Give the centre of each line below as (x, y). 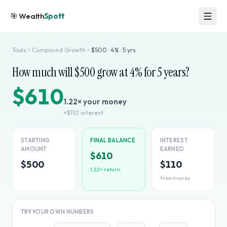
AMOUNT (34, 149)
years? (176, 72)
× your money (102, 102)
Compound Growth (59, 50)
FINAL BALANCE (113, 140)
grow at (112, 72)
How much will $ (46, 72)
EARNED (172, 149)
